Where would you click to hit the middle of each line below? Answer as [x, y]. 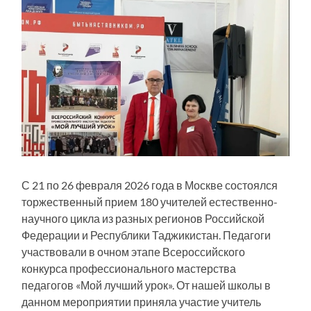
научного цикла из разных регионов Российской [143, 219]
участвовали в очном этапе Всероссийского [134, 252]
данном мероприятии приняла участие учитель [142, 302]
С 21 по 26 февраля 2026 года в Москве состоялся [150, 185]
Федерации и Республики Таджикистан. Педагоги [146, 235]
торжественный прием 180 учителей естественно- [150, 202]
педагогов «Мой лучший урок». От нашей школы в [146, 285]
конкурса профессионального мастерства [129, 269]
